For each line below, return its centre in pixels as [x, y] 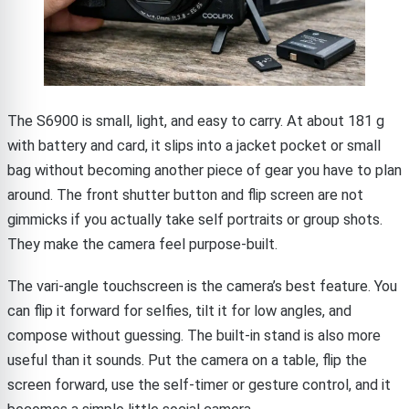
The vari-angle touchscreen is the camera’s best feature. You [202, 286]
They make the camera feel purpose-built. [142, 244]
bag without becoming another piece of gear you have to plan [204, 170]
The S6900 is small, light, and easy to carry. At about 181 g [196, 121]
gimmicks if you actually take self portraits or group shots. [195, 219]
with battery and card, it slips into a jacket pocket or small [194, 145]
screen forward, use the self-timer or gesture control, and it [199, 384]
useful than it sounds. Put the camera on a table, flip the [187, 360]
